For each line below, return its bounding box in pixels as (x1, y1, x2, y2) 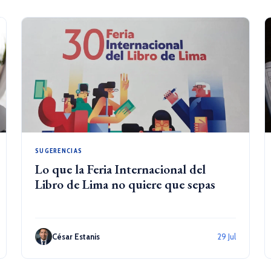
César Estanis (51, 231, 100, 241)
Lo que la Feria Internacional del (34, 161, 206, 177)
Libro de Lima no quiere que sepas (34, 176, 215, 192)
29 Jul (217, 231, 237, 241)
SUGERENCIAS (34, 146, 83, 155)
